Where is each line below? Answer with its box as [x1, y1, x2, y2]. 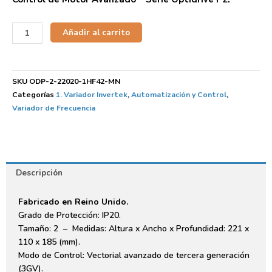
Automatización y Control [131, 89, 226, 100]
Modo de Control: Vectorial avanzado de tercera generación [18, 250, 250, 262]
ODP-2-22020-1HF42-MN [29, 76, 121, 86]
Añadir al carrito [63, 27, 131, 39]
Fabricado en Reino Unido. [18, 196, 128, 208]
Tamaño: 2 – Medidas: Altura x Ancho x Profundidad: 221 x [18, 223, 249, 235]
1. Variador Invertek [56, 89, 127, 100]
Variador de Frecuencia [12, 103, 95, 113]
